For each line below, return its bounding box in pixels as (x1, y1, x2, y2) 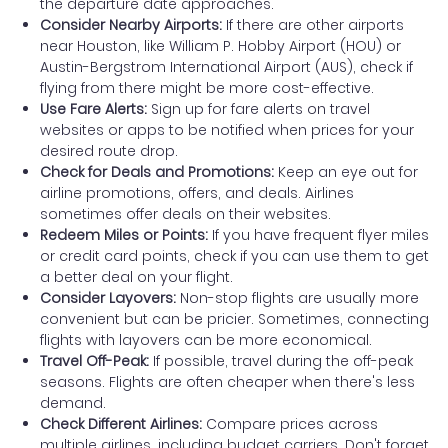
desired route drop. (40, 140, 178, 161)
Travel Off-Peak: (40, 350, 153, 371)
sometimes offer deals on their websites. (40, 203, 331, 224)
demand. (40, 392, 106, 413)
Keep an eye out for (278, 161, 418, 182)
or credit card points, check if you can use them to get (40, 245, 429, 266)
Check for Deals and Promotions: (40, 161, 278, 182)
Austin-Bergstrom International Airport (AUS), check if (40, 56, 413, 77)
